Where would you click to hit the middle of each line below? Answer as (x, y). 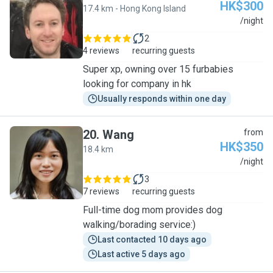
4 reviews (101, 51)
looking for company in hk (137, 84)
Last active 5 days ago (141, 254)
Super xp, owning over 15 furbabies (158, 69)
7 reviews (101, 191)
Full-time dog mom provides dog (153, 210)
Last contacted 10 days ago (152, 239)
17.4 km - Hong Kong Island (134, 9)
